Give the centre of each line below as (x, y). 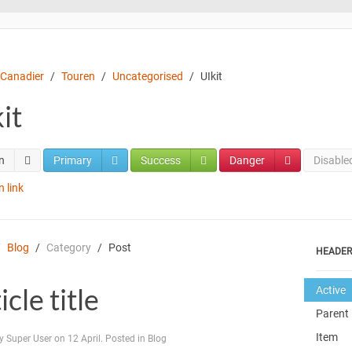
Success (161, 160)
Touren (79, 76)
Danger (247, 160)
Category (69, 247)
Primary (73, 160)
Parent (333, 313)
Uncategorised (148, 76)
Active (331, 290)
